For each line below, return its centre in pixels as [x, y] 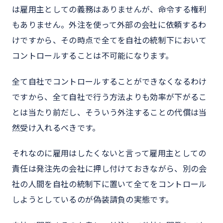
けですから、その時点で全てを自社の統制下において [110, 40]
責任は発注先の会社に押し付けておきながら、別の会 [110, 169]
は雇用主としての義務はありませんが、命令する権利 [110, 9]
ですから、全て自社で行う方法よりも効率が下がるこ [110, 97]
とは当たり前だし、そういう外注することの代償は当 [110, 112]
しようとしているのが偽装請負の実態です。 [93, 200]
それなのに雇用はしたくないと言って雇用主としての [109, 154]
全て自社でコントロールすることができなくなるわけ [110, 81]
